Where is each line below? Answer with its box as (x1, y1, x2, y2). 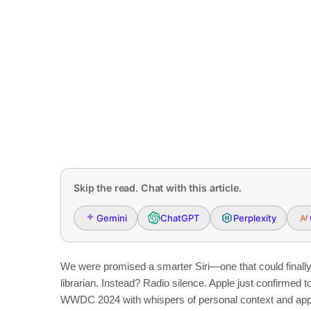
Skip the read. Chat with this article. (74, 182, 242, 194)
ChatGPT (160, 212, 200, 224)
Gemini (96, 212, 127, 224)
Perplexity (233, 212, 276, 224)
